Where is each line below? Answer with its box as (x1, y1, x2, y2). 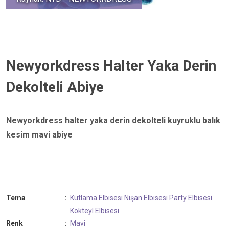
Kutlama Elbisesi (70, 193, 123, 202)
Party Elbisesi (169, 193, 212, 202)
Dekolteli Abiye (6, 78, 104, 96)
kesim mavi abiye (6, 129, 73, 140)
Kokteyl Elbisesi (70, 206, 119, 215)
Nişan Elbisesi (124, 193, 168, 202)
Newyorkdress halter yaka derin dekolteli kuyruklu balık (6, 115, 220, 125)
